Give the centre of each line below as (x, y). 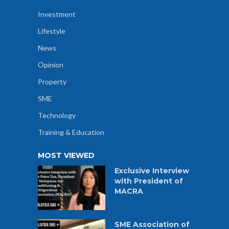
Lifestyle (52, 31)
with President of (149, 181)
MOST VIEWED (66, 155)
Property (52, 81)
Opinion (51, 64)
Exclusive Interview (152, 170)
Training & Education (71, 132)
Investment (57, 14)
